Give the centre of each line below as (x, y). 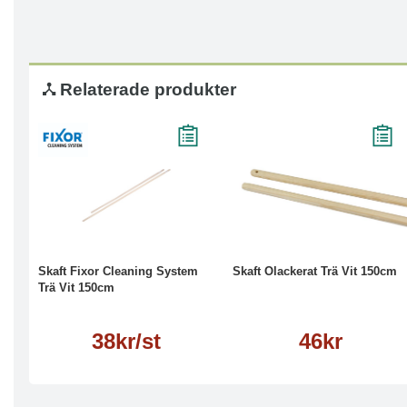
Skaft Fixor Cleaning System (118, 271)
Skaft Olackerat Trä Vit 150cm (315, 271)
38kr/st (126, 341)
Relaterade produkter (146, 89)
